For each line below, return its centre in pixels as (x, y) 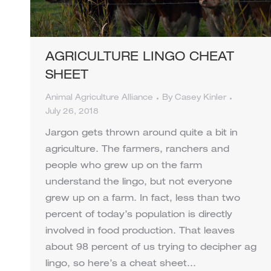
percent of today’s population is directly (139, 215)
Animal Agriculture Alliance (99, 99)
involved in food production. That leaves (140, 232)
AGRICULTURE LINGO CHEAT (140, 58)
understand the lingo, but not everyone (139, 183)
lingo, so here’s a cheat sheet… (121, 264)
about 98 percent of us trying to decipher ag (151, 248)
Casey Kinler (201, 99)
